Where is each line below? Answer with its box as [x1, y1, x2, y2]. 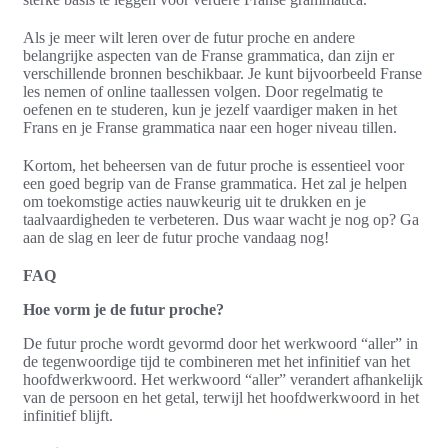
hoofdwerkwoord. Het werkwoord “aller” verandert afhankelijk [23, 370, 423, 388]
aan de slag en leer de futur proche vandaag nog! [23, 228, 329, 246]
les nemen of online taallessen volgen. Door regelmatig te [23, 82, 383, 100]
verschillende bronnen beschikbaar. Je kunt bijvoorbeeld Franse [23, 64, 422, 82]
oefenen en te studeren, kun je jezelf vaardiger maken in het [23, 100, 397, 118]
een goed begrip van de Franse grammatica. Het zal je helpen [23, 174, 407, 192]
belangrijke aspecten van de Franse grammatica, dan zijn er [23, 46, 394, 64]
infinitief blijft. [23, 406, 113, 424]
